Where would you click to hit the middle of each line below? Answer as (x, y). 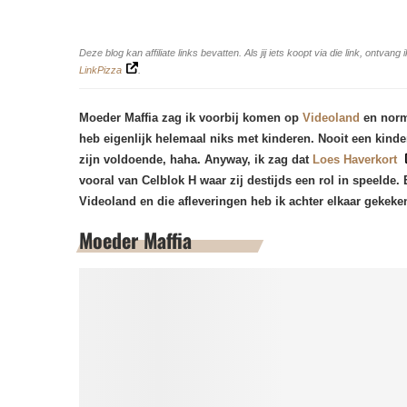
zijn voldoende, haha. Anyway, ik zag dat (196, 159)
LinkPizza (100, 70)
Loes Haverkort (357, 159)
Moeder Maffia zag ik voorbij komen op (191, 118)
